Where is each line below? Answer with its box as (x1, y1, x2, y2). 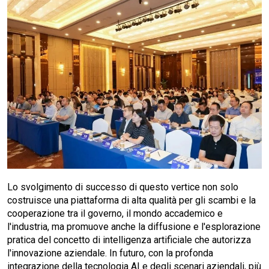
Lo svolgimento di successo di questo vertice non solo (7, 181, 238, 193)
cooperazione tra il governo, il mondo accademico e (7, 208, 223, 220)
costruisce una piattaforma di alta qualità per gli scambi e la (7, 195, 256, 207)
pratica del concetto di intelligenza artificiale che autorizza (7, 234, 251, 246)
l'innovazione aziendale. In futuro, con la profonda (7, 247, 213, 259)
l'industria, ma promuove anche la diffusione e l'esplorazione (7, 221, 261, 233)
